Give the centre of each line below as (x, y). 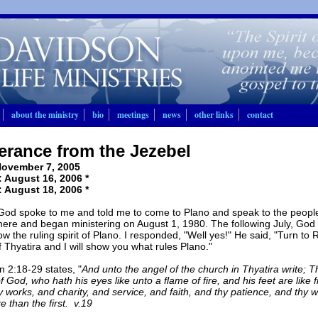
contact (260, 115)
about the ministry (45, 115)
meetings (133, 115)
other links (214, 115)
